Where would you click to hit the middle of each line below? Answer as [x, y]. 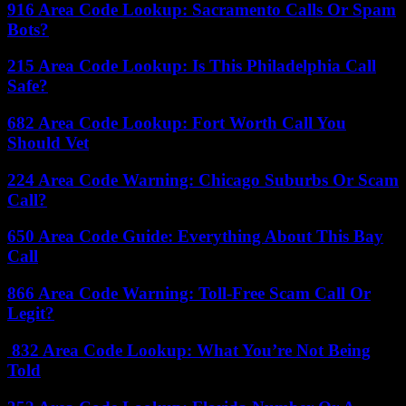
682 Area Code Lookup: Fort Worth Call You [177, 122]
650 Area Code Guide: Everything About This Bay [195, 237]
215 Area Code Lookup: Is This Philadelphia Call [192, 66]
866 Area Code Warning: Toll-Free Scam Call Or [189, 294]
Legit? [31, 314]
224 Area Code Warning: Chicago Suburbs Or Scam [203, 179]
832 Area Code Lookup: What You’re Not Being [189, 350]
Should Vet [48, 142]
